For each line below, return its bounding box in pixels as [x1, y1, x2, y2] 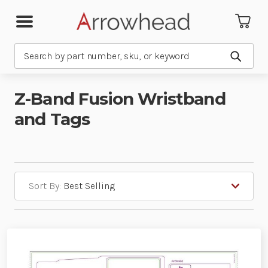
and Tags [14, 109, 90, 129]
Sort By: [29, 180, 61, 191]
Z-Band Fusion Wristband [14, 89, 226, 109]
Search [14, 44, 43, 56]
